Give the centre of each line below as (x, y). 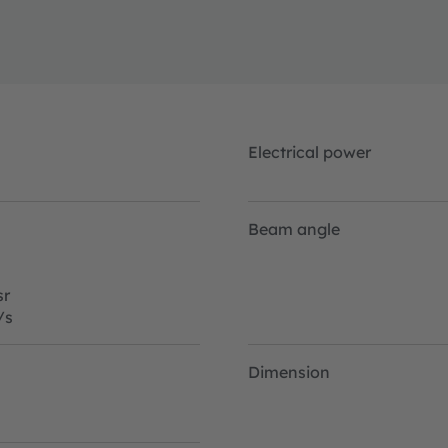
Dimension (289, 371)
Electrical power (309, 151)
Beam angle (294, 228)
